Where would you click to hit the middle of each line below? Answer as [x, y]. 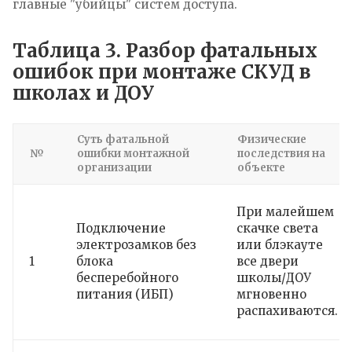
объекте [261, 167]
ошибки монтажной [133, 153]
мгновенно [271, 294]
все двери [268, 261]
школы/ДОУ [274, 277]
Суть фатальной [123, 139]
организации [114, 167]
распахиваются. [287, 310]
